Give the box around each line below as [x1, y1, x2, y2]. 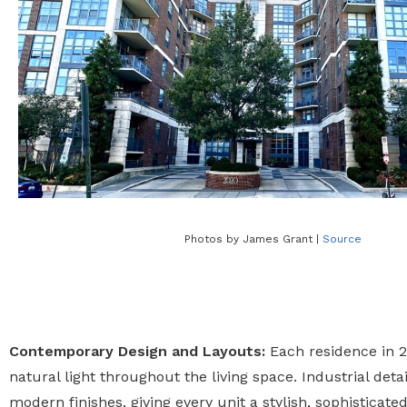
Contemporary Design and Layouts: [9, 342, 265, 360]
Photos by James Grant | [184, 232, 323, 245]
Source [322, 232, 362, 245]
